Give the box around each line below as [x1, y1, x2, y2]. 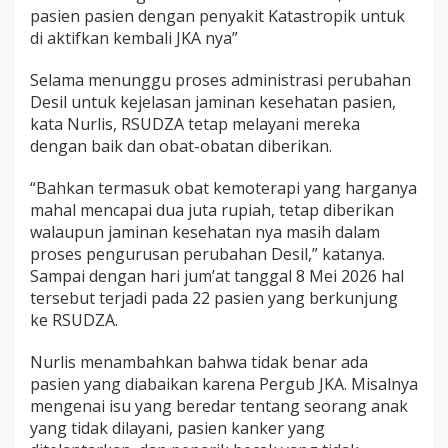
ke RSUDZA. [30, 309, 118, 332]
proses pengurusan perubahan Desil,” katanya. [30, 243, 385, 266]
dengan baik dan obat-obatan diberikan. [30, 135, 332, 158]
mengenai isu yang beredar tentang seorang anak [30, 395, 408, 418]
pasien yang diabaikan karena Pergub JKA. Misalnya [30, 373, 418, 396]
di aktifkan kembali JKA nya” [30, 27, 238, 50]
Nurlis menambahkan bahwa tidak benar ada [30, 351, 368, 374]
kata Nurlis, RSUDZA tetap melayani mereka [30, 113, 360, 136]
